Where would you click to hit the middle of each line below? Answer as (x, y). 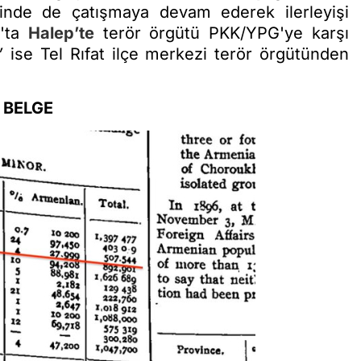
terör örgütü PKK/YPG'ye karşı (222, 33)
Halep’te (61, 33)
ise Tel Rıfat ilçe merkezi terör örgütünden (180, 54)
